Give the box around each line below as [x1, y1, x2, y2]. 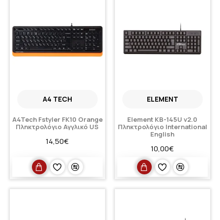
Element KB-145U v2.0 [127, 115, 198, 124]
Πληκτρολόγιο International [117, 122, 207, 132]
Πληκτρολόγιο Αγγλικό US [16, 122, 99, 132]
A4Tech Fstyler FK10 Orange [12, 115, 103, 124]
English [150, 130, 175, 139]
